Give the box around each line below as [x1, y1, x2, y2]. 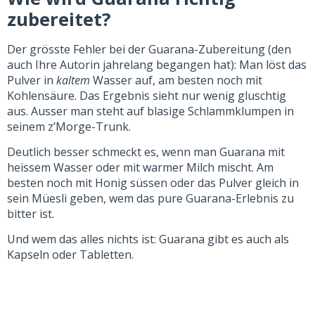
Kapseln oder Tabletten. [7, 247, 134, 263]
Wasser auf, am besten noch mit [90, 72, 262, 88]
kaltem [56, 72, 90, 88]
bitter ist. [7, 206, 54, 222]
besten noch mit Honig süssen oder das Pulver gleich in [7, 175, 299, 191]
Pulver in [7, 72, 56, 88]
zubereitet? [7, 6, 111, 32]
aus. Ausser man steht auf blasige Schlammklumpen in [7, 103, 294, 119]
